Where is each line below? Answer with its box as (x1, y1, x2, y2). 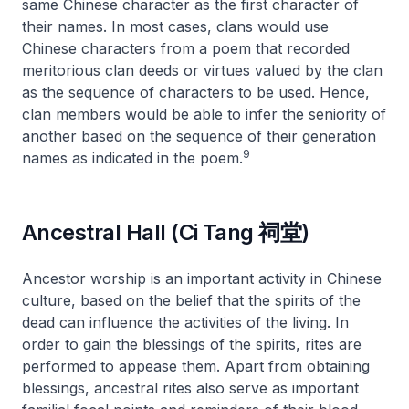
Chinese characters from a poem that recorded (22, 39, 350, 58)
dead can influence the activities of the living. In (22, 313, 349, 331)
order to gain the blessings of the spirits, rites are (22, 335, 362, 353)
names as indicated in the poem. (22, 149, 243, 167)
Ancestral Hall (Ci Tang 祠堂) (22, 219, 309, 246)
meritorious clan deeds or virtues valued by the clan (22, 61, 383, 79)
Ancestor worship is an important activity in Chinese (22, 269, 382, 288)
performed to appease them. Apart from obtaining (22, 357, 370, 375)
